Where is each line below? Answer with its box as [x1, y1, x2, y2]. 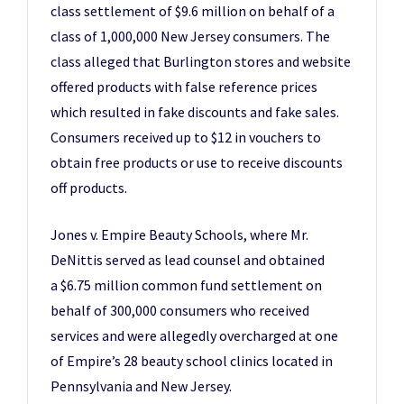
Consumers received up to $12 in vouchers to [50, 128, 321, 146]
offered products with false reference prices [50, 78, 317, 96]
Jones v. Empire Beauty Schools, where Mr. [50, 225, 308, 243]
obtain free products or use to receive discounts [50, 153, 343, 171]
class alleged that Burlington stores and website [50, 52, 351, 70]
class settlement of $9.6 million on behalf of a [50, 2, 335, 20]
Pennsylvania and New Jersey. [50, 377, 232, 395]
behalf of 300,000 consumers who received [50, 301, 309, 319]
